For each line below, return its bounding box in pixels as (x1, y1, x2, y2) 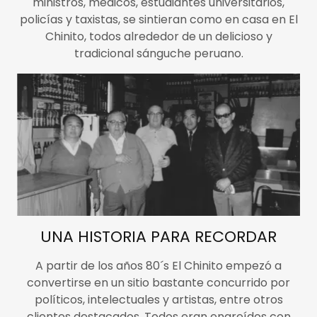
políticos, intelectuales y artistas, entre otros (34, 291, 283, 308)
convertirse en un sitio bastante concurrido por (27, 274, 290, 291)
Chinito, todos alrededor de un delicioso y (45, 28, 272, 45)
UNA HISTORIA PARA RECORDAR (40, 225, 277, 248)
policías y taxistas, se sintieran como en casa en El (19, 11, 298, 28)
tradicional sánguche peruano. (74, 45, 243, 62)
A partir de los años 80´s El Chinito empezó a (35, 257, 282, 274)
